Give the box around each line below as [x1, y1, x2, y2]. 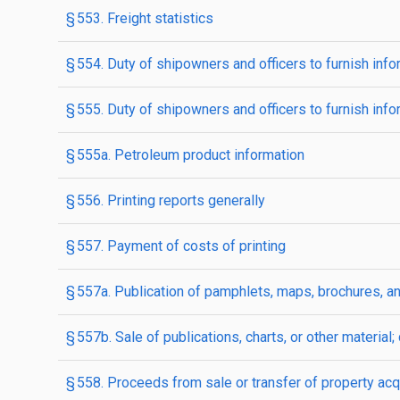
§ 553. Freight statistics [66, 10, 213, 27]
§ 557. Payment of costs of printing [66, 237, 286, 254]
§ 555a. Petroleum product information [66, 146, 304, 163]
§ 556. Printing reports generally [66, 192, 265, 209]
